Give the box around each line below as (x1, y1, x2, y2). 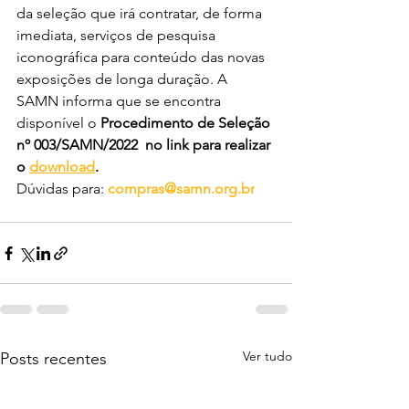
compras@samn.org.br (108, 180, 255, 197)
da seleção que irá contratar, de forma (16, 5, 266, 22)
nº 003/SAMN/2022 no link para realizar (16, 136, 274, 153)
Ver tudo (243, 348, 292, 364)
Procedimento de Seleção (100, 114, 274, 131)
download (29, 158, 95, 175)
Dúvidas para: (16, 180, 108, 197)
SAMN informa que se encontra (16, 92, 225, 110)
